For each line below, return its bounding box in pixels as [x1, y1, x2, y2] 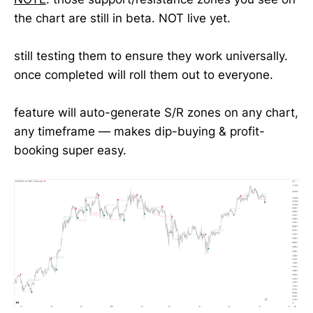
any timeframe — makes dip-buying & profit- [14, 124, 265, 138]
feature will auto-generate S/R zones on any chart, [14, 105, 298, 119]
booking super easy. [14, 143, 126, 157]
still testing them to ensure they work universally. [14, 49, 288, 63]
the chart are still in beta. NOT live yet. [14, 11, 231, 25]
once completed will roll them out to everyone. [14, 68, 273, 82]
